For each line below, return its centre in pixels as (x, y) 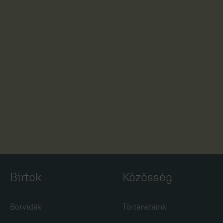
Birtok (26, 177)
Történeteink (145, 207)
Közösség (148, 177)
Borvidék (26, 207)
